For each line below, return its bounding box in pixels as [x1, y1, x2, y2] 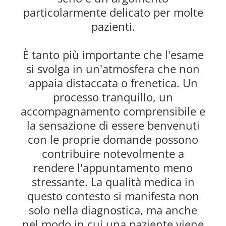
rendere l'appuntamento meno [33, 160, 193, 176]
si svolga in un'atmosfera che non [26, 61, 200, 77]
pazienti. [91, 19, 135, 34]
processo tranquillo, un [53, 89, 173, 105]
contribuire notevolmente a [42, 146, 184, 161]
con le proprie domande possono [28, 132, 198, 147]
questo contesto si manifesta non [27, 188, 199, 204]
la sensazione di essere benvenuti [26, 118, 200, 133]
